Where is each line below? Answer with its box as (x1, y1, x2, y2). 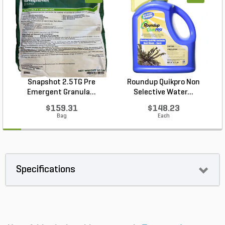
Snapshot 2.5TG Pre (28, 78, 95, 87)
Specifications (16, 165, 75, 175)
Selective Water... (134, 88, 193, 97)
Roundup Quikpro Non (127, 78, 200, 87)
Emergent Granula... (27, 88, 96, 97)
